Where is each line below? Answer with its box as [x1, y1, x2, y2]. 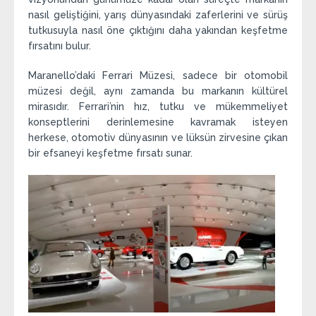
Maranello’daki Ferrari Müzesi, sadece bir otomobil [28, 70, 288, 82]
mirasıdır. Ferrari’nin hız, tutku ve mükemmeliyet [28, 101, 288, 113]
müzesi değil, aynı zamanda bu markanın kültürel [28, 85, 288, 97]
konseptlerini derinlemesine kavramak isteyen [28, 116, 288, 128]
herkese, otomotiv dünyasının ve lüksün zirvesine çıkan [28, 132, 288, 144]
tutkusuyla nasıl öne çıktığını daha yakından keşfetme [28, 25, 288, 37]
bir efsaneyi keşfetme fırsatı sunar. [28, 147, 193, 159]
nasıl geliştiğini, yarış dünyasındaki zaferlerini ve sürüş [28, 9, 288, 21]
